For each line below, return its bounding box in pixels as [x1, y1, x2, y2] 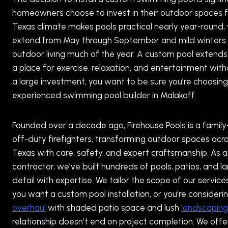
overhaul [12, 203, 46, 213]
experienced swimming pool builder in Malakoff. [12, 90, 196, 100]
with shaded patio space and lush [46, 203, 181, 213]
